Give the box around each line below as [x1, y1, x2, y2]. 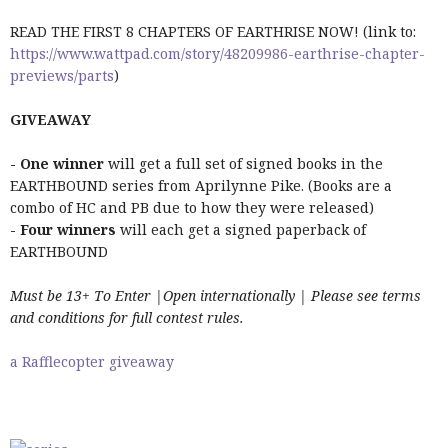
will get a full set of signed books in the [104, 154, 383, 173]
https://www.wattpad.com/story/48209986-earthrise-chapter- [10, 44, 425, 63]
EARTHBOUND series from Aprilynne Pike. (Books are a [10, 176, 392, 195]
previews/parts [10, 66, 114, 85]
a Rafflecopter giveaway [10, 352, 174, 371]
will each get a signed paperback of [116, 220, 370, 239]
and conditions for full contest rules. [10, 308, 244, 327]
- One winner [10, 154, 104, 173]
